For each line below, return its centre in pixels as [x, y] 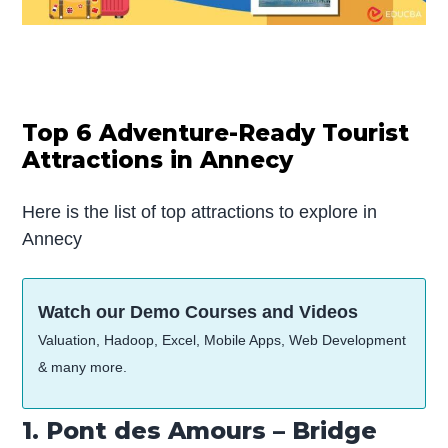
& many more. [83, 366]
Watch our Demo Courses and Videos [198, 311]
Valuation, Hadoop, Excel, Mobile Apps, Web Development [222, 339]
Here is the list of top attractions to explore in [200, 211]
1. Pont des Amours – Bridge [200, 430]
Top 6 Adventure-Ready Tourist [216, 132]
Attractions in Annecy [158, 159]
